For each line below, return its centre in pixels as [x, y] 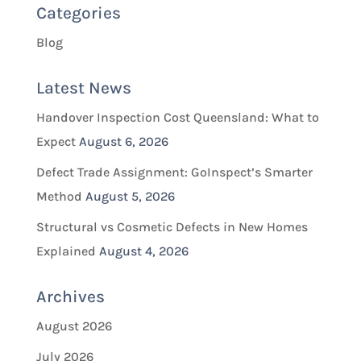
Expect [56, 142]
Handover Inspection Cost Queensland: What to [177, 118]
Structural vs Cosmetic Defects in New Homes [172, 227]
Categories [78, 13]
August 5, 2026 [130, 197]
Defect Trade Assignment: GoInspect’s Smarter [174, 172]
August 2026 [74, 326]
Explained [66, 251]
